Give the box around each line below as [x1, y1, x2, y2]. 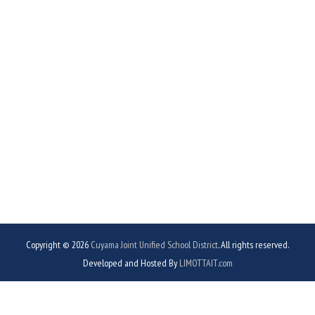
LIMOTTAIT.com [179, 257, 233, 270]
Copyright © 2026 [26, 238, 91, 252]
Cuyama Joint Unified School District [91, 238, 218, 252]
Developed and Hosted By [82, 257, 179, 270]
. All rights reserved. [218, 238, 289, 252]
